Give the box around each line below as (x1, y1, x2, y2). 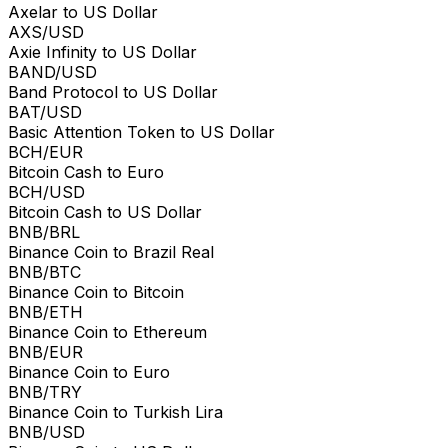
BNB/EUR (8, 341, 83, 362)
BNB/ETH (8, 301, 83, 322)
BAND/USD (8, 61, 97, 82)
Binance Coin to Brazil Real (8, 241, 214, 262)
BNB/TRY (8, 381, 82, 402)
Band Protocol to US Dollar (8, 81, 218, 102)
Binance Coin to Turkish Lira (8, 401, 223, 422)
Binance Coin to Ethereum (8, 321, 207, 342)
